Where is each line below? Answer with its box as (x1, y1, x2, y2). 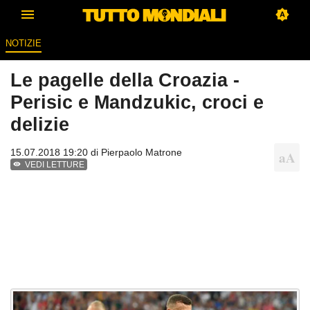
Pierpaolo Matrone (101, 147, 182, 158)
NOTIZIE (5, 38, 42, 49)
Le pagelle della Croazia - (10, 69, 239, 91)
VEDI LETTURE (25, 160, 85, 170)
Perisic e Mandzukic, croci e (10, 91, 264, 113)
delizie (10, 113, 69, 136)
